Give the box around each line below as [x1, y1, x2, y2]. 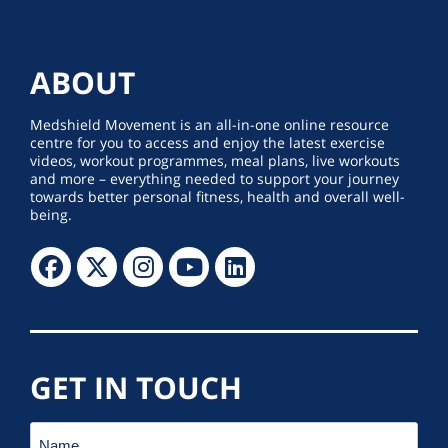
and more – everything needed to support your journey [30, 169, 399, 189]
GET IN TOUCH [30, 367, 242, 409]
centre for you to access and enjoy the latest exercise [30, 133, 385, 153]
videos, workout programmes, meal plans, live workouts [30, 151, 400, 171]
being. [30, 205, 72, 225]
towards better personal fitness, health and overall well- [30, 187, 405, 207]
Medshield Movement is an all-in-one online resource [30, 115, 389, 135]
